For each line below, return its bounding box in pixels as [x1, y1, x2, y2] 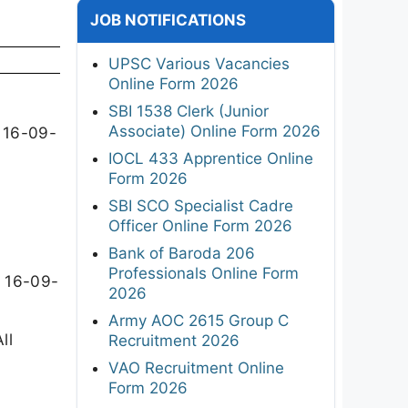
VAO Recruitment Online [108, 358, 284, 377]
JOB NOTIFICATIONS [90, 10, 246, 29]
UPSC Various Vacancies [108, 54, 290, 73]
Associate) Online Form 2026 [108, 121, 321, 140]
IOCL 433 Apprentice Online [108, 148, 313, 168]
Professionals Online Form [108, 263, 299, 282]
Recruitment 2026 [108, 331, 240, 350]
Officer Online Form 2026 [108, 216, 292, 235]
